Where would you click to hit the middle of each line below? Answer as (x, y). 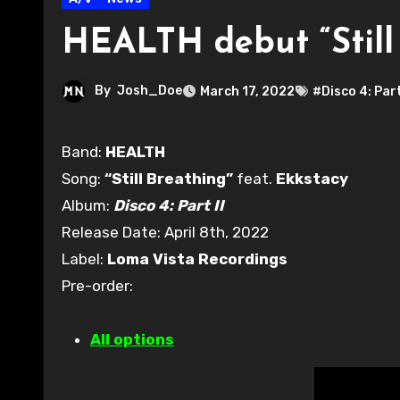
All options (132, 339)
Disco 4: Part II (169, 205)
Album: (87, 205)
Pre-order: (97, 285)
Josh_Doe (150, 90)
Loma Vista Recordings (197, 258)
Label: (84, 258)
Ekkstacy (312, 178)
